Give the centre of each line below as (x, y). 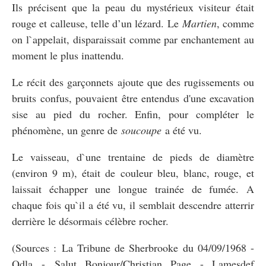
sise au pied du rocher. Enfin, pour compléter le (133, 114)
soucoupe (141, 130)
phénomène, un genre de (66, 130)
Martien (197, 23)
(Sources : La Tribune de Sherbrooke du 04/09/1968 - (133, 247)
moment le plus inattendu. (68, 55)
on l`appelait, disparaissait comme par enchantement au (133, 39)
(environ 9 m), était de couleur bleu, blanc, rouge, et (133, 172)
